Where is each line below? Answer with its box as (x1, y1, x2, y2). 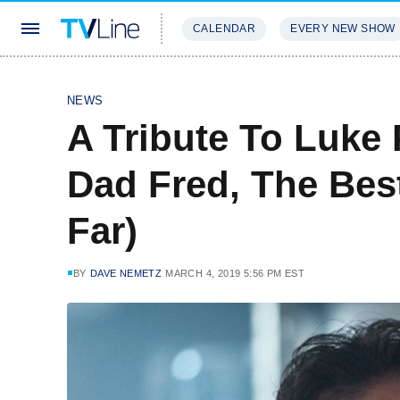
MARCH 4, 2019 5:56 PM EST (165, 268, 305, 279)
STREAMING (182, 75, 255, 88)
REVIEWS (277, 75, 335, 88)
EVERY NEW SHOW (290, 22, 396, 35)
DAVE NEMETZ (89, 268, 162, 279)
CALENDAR (193, 22, 256, 35)
